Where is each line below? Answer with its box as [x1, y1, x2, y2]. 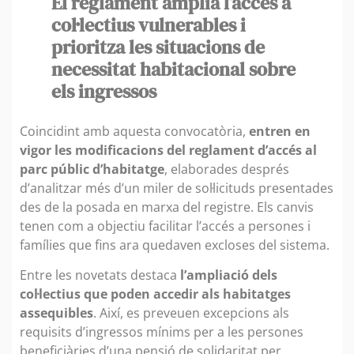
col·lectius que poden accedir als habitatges [20, 285, 291, 303]
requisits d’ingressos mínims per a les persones [20, 323, 303, 341]
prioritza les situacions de [51, 33, 265, 60]
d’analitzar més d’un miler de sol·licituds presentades [20, 179, 333, 197]
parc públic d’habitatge [20, 160, 164, 178]
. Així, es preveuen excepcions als [93, 304, 289, 322]
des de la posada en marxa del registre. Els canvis [20, 198, 314, 216]
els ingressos [51, 77, 156, 104]
